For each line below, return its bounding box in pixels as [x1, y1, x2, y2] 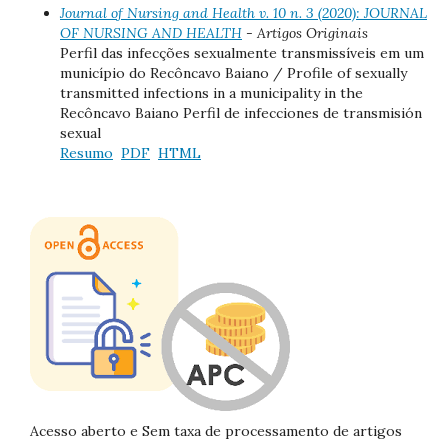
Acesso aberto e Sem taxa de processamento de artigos [30, 421, 402, 440]
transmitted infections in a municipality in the [60, 83, 363, 102]
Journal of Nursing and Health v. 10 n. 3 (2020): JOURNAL [60, 3, 427, 22]
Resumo [60, 143, 113, 162]
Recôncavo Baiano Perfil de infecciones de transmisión [60, 103, 422, 122]
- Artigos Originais [242, 23, 368, 42]
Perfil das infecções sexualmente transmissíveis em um [60, 43, 424, 62]
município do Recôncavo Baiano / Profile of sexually [60, 63, 407, 82]
